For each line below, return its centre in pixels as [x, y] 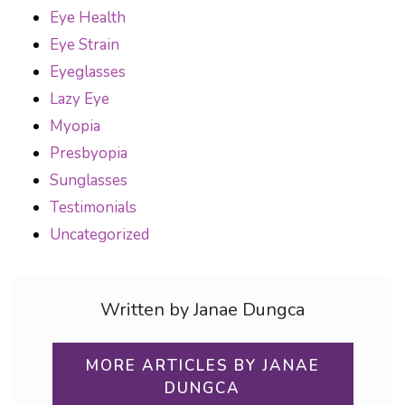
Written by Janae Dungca [202, 310]
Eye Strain [85, 45]
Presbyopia [89, 153]
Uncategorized [99, 235]
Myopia [75, 126]
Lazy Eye [80, 99]
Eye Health [88, 18]
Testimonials [93, 207]
